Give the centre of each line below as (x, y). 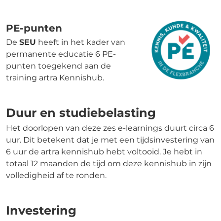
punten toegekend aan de (58, 66)
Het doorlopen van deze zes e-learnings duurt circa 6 (110, 128)
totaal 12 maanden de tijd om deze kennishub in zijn (109, 163)
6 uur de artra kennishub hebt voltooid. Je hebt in (104, 151)
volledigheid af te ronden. (56, 175)
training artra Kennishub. (55, 77)
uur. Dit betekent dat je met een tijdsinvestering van (110, 140)
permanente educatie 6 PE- (61, 54)
